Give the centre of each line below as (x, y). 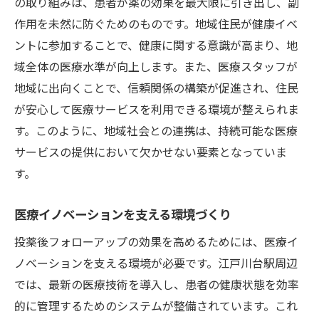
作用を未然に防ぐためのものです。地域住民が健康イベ (156, 23)
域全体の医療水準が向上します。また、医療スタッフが (156, 66)
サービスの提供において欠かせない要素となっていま (151, 151)
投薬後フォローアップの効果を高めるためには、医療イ (156, 241)
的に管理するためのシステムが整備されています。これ (156, 305)
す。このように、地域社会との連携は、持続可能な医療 (156, 130)
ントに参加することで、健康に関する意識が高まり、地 (156, 45)
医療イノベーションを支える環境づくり (123, 214)
